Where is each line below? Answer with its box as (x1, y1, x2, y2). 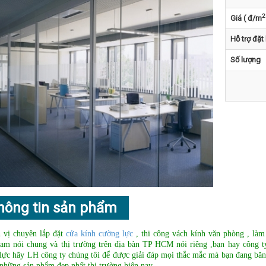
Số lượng (230, 55, 261, 64)
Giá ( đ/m (230, 14, 262, 23)
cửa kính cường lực (66, 229, 133, 238)
